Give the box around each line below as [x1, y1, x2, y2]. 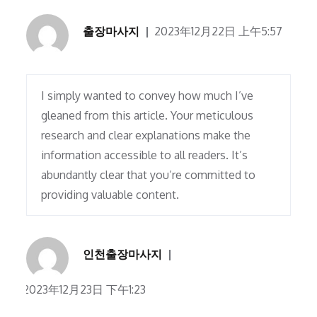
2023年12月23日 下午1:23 [23, 282, 146, 297]
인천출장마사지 [83, 247, 163, 262]
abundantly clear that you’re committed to [41, 168, 256, 183]
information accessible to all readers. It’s [41, 148, 248, 163]
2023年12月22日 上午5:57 [154, 24, 283, 39]
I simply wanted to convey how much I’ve [41, 88, 254, 103]
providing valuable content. [41, 188, 180, 202]
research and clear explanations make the [41, 128, 251, 143]
